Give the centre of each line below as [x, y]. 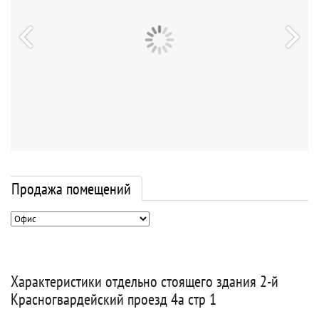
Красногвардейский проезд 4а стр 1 [114, 299]
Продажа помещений [71, 189]
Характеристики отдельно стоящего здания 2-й [145, 281]
